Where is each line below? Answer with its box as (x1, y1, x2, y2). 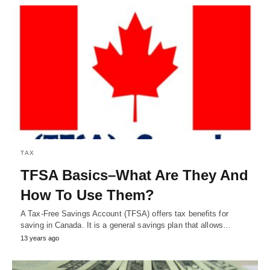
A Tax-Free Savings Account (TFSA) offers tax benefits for (20, 209, 228, 218)
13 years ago (20, 234, 59, 242)
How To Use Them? (20, 186, 154, 203)
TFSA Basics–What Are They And (20, 166, 248, 183)
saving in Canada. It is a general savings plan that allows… (20, 220, 231, 230)
